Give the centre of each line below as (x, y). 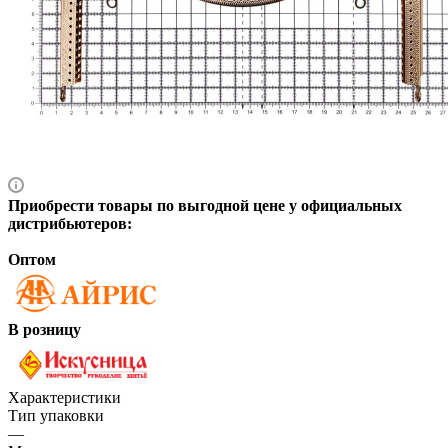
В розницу (44, 329)
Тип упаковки (56, 415)
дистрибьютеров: (70, 223)
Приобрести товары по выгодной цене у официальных (205, 205)
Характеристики (64, 397)
